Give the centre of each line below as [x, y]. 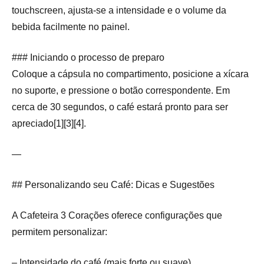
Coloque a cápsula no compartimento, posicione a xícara [130, 74]
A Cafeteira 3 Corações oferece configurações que [117, 216]
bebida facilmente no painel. [71, 27]
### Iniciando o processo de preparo [88, 58]
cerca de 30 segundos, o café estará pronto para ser [120, 107]
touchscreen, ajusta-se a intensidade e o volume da [119, 11]
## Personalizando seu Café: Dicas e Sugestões [113, 185]
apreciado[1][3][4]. [49, 124]
